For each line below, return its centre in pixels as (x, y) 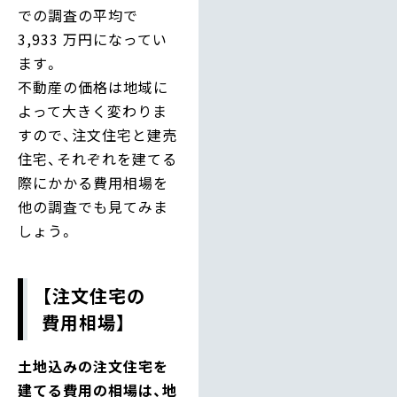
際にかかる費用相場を (93, 182)
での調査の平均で (78, 15)
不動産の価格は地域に (93, 86)
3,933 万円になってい (93, 39)
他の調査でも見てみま (93, 206)
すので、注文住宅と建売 (97, 134)
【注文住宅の (93, 295)
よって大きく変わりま (93, 110)
